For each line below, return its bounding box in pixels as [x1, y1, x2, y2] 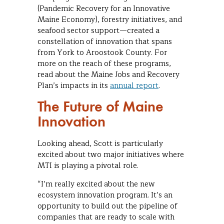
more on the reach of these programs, [37, 57, 171, 70]
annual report [110, 79, 158, 92]
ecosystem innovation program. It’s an [37, 189, 172, 202]
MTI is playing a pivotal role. [37, 159, 138, 172]
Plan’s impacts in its [37, 79, 110, 92]
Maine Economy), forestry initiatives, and [37, 13, 182, 26]
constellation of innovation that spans [37, 35, 172, 48]
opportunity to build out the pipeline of [37, 200, 177, 213]
